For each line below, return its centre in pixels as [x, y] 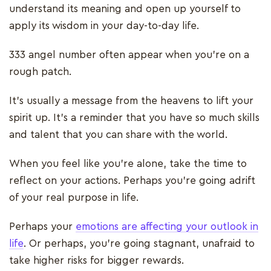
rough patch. [42, 71]
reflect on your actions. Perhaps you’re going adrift [132, 180]
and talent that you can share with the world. [120, 134]
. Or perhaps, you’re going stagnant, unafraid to [139, 243]
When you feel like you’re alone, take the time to [128, 163]
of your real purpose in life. [75, 197]
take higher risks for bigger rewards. [96, 260]
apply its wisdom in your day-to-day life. [104, 25]
